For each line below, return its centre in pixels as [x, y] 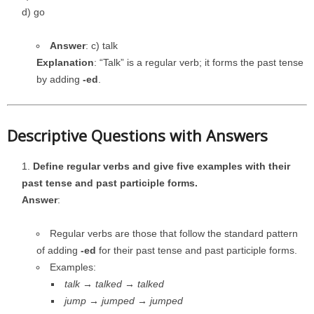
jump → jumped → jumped [124, 301]
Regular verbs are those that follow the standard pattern [174, 233]
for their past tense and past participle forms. [197, 250]
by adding [60, 79]
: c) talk [102, 46]
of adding [59, 250]
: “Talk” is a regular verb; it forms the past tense [199, 62]
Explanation [65, 62]
